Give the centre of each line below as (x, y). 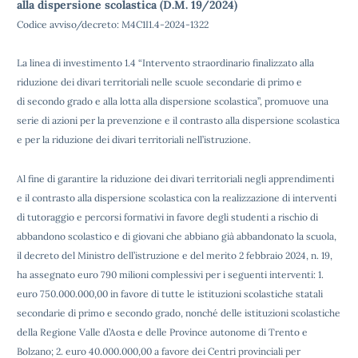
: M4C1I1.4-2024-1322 (163, 24)
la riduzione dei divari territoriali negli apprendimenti (217, 179)
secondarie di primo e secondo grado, (100, 313)
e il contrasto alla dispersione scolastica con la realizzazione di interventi (177, 198)
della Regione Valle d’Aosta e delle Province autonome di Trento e (162, 332)
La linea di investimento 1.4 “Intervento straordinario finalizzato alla (165, 63)
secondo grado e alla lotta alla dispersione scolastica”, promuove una (177, 101)
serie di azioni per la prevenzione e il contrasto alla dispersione (155, 120)
